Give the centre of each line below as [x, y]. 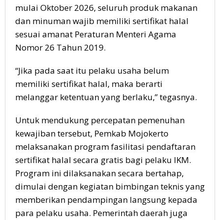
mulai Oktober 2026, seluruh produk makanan [106, 8]
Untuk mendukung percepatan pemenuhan [100, 120]
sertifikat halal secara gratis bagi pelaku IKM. [103, 160]
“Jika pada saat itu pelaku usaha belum [92, 70]
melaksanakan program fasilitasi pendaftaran [105, 147]
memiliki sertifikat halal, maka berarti [89, 84]
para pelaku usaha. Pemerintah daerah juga [101, 213]
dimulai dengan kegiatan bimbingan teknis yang [110, 186]
